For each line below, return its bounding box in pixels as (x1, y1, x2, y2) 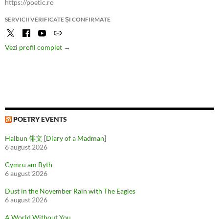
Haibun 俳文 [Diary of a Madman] (5, 134, 106, 143)
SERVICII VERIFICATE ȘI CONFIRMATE (5, 16, 110, 23)
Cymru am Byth (5, 160, 52, 169)
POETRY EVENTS (13, 115, 67, 124)
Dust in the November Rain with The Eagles (5, 187, 135, 196)
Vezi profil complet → (5, 43, 70, 52)
